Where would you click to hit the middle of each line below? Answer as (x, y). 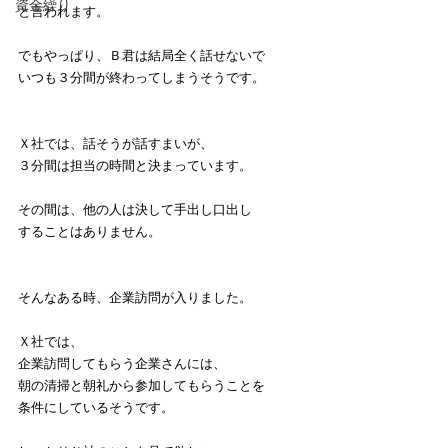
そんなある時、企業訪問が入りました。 (135, 298)
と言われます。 (63, 12)
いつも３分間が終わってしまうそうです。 (141, 78)
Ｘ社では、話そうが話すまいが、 (115, 144)
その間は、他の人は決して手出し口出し (135, 210)
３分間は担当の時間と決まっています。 (135, 166)
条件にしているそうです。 (96, 408)
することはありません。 (89, 232)
